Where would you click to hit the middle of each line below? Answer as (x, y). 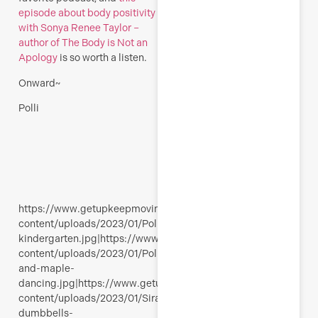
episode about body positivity (87, 13)
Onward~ (39, 83)
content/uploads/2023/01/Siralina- (100, 298)
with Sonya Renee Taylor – (79, 28)
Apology (39, 58)
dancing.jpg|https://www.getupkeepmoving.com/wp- (145, 283)
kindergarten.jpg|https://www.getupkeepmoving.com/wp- (156, 238)
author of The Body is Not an (83, 43)
